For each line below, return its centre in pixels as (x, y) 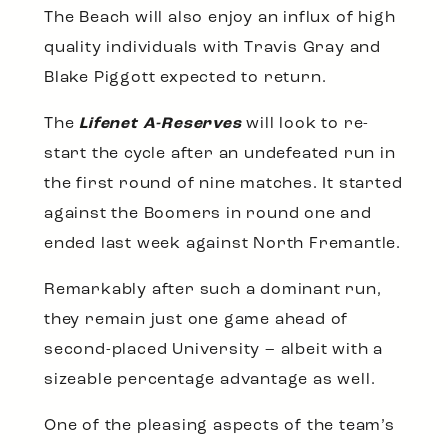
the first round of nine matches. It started (223, 183)
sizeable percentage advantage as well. (210, 379)
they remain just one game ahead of (196, 319)
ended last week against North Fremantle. (222, 243)
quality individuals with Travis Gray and (212, 47)
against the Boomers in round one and (208, 213)
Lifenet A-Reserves (160, 123)
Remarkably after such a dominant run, (213, 289)
